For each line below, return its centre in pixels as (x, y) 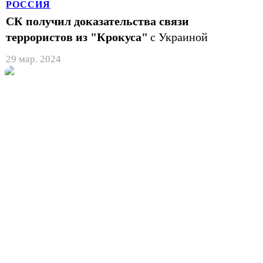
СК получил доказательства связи (97, 21)
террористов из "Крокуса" (77, 37)
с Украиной (179, 37)
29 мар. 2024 (33, 59)
